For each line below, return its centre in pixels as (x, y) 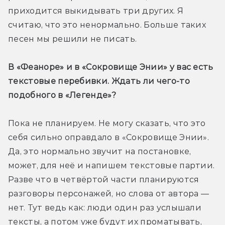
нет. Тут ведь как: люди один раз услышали (105, 207)
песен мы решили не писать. (73, 39)
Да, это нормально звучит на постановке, (100, 151)
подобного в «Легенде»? (62, 95)
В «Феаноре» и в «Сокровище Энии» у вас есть (111, 67)
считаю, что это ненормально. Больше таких (107, 25)
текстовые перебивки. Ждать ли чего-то (99, 81)
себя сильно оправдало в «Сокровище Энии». (109, 137)
